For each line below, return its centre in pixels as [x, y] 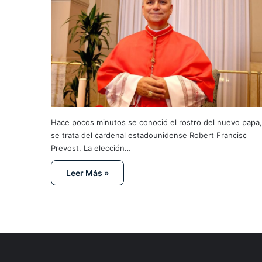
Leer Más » [87, 173]
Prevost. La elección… [91, 148]
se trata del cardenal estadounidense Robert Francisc [149, 135]
